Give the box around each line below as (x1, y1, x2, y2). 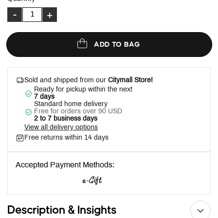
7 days (34, 94, 54, 100)
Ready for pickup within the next (34, 87, 132, 93)
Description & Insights (7, 205, 116, 216)
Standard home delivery (34, 101, 108, 108)
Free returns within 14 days (24, 135, 109, 141)
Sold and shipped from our (24, 77, 106, 84)
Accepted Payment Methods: (16, 162, 114, 169)
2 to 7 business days (34, 116, 97, 122)
